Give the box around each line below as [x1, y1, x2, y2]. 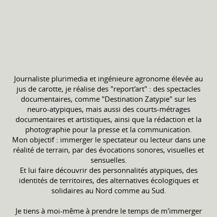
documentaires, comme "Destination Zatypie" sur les [21, 94, 196, 104]
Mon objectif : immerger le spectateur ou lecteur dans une [12, 135, 205, 144]
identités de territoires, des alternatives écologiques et [18, 175, 199, 185]
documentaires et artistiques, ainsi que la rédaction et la [15, 114, 201, 124]
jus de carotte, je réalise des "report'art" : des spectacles [16, 84, 201, 93]
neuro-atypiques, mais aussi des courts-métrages [27, 104, 190, 114]
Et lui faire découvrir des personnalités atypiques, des [19, 165, 198, 175]
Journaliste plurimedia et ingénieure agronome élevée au [14, 74, 203, 83]
